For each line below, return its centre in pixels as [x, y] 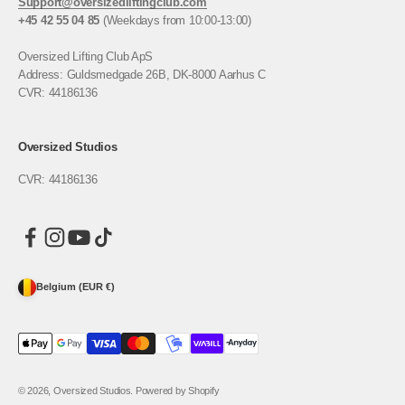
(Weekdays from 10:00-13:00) [175, 20]
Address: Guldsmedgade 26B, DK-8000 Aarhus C [142, 74]
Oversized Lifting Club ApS [86, 56]
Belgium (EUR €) [75, 287]
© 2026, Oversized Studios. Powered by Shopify [119, 390]
